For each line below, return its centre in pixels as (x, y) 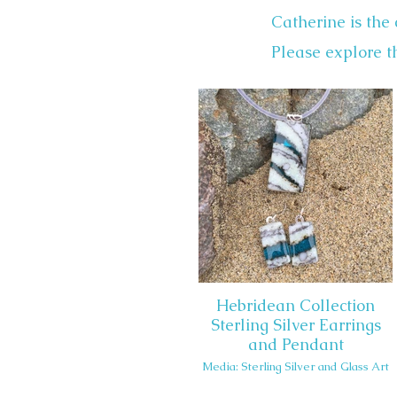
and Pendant (296, 344)
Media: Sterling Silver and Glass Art (296, 366)
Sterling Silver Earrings (296, 325)
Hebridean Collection (296, 305)
